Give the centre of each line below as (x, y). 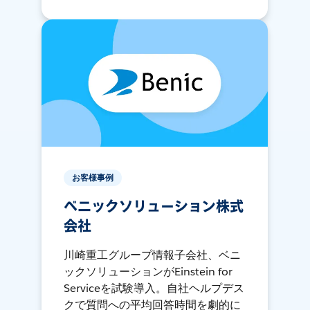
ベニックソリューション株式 (154, 207)
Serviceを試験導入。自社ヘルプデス (154, 289)
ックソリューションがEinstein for (148, 272)
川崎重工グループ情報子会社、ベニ (153, 255)
